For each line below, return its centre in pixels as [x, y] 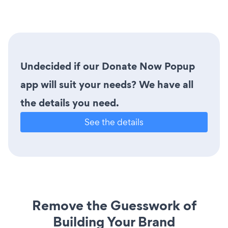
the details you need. [70, 103]
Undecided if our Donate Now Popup [108, 66]
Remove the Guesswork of [114, 205]
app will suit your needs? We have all [107, 84]
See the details [114, 122]
